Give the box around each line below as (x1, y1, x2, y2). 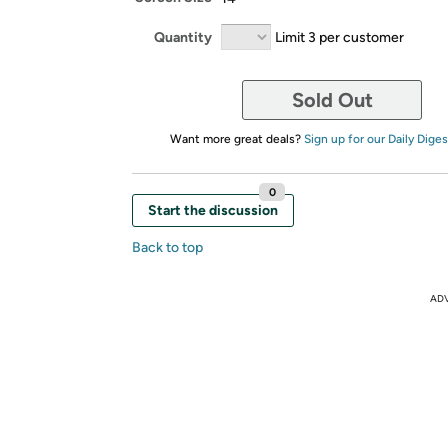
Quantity (154, 28, 212, 46)
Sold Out (291, 88, 373, 112)
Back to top (132, 239, 203, 256)
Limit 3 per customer (275, 28, 404, 46)
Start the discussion (148, 202, 278, 219)
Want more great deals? (169, 132, 304, 146)
